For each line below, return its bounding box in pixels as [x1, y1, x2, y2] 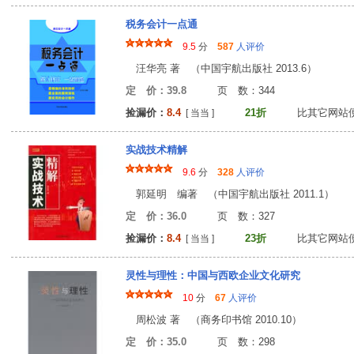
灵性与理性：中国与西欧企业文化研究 [126, 269, 300, 281]
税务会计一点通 [126, 18, 198, 30]
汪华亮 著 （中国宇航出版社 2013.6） [126, 62, 317, 74]
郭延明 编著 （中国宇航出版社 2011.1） [126, 188, 334, 200]
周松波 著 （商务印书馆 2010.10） [126, 314, 302, 326]
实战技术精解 [126, 144, 187, 156]
